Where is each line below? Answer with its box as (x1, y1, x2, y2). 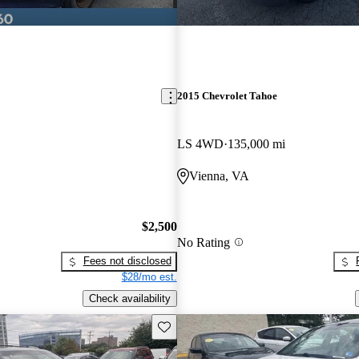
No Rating (176, 235, 230, 249)
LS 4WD (176, 136, 224, 151)
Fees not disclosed (83, 255, 171, 268)
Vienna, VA (188, 168, 249, 183)
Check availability (88, 292, 171, 305)
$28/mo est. (121, 271, 177, 284)
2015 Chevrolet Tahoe (176, 90, 277, 103)
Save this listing (156, 319, 232, 332)
